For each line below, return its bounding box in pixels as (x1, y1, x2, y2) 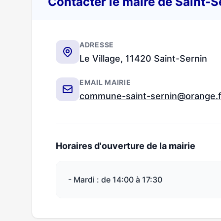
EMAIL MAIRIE (79, 78, 131, 86)
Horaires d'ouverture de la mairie (56, 141, 195, 151)
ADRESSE (79, 40, 114, 49)
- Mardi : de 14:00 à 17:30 (68, 175, 162, 184)
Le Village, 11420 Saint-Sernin (79, 53, 207, 64)
